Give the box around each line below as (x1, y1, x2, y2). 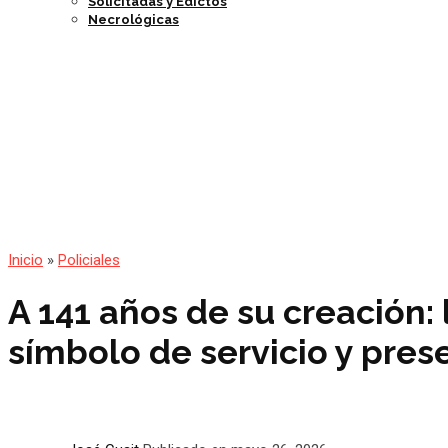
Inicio (8, 251, 43, 270)
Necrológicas (88, 12, 179, 28)
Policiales (58, 251, 120, 270)
